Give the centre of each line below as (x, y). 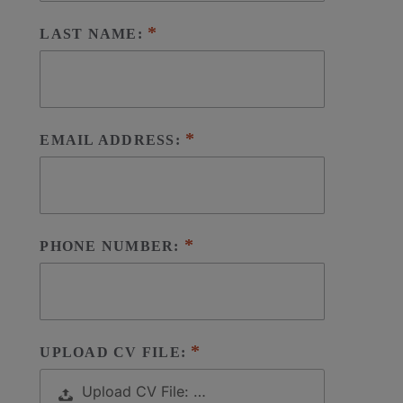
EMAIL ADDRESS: (113, 140)
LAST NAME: (94, 34)
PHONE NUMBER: (112, 246)
